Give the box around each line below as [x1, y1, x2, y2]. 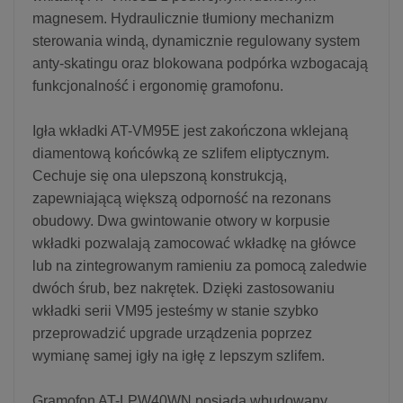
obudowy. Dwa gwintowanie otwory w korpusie [32, 212, 330, 228]
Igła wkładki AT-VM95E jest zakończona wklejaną [32, 122, 348, 139]
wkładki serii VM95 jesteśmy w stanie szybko [32, 302, 318, 318]
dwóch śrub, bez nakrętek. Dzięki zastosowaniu [32, 280, 335, 296]
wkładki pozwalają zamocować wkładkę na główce [32, 235, 356, 251]
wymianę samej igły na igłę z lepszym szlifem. [32, 347, 325, 363]
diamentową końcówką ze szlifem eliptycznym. [32, 145, 329, 161]
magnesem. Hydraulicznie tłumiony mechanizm [32, 10, 334, 26]
